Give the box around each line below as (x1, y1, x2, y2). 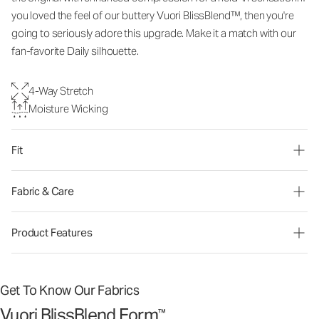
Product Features (11, 226, 93, 239)
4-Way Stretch (28, 84, 94, 98)
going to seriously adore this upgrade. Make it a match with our (11, 26, 296, 40)
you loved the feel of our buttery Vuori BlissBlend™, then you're (11, 9, 294, 22)
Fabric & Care (11, 184, 75, 198)
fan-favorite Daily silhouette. (11, 44, 139, 58)
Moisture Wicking (28, 102, 108, 115)
